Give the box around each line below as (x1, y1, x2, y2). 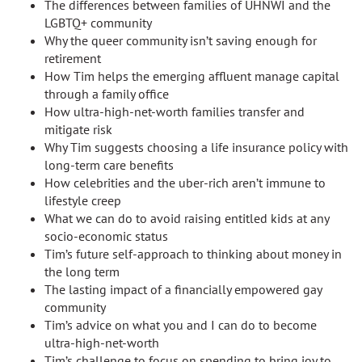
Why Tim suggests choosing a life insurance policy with (44, 139, 348, 155)
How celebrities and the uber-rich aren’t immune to (44, 175, 326, 191)
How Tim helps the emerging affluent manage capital (44, 68, 339, 84)
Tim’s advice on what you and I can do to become (44, 317, 317, 333)
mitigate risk (44, 121, 116, 137)
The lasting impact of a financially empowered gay (44, 281, 322, 297)
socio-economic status (44, 228, 168, 244)
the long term (44, 263, 120, 280)
